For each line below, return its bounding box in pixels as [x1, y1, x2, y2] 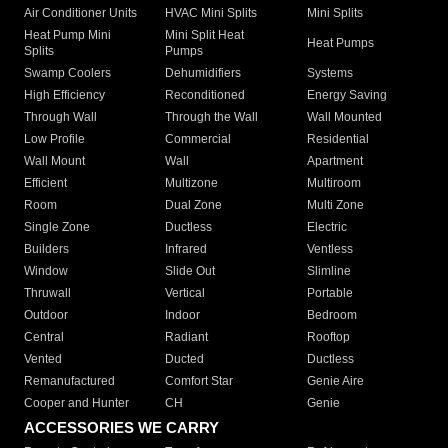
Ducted [165, 352, 205, 367]
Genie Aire [306, 374, 364, 389]
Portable [306, 286, 353, 301]
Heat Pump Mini [24, 28, 111, 43]
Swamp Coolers [24, 66, 111, 81]
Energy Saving [306, 88, 387, 103]
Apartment [306, 154, 363, 169]
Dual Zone [165, 198, 223, 213]
